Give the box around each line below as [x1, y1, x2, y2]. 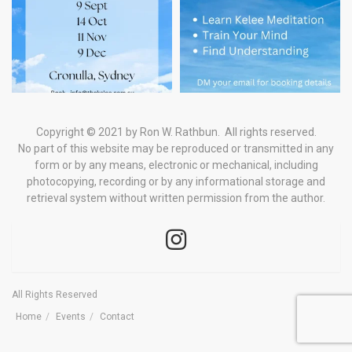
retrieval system [27, 192, 109, 205]
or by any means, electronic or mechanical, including [61, 159, 318, 172]
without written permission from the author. [109, 192, 325, 205]
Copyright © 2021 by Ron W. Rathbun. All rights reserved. [35, 126, 317, 139]
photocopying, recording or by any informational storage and [27, 175, 325, 189]
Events [56, 311, 86, 323]
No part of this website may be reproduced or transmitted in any [18, 142, 334, 156]
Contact [100, 311, 134, 323]
